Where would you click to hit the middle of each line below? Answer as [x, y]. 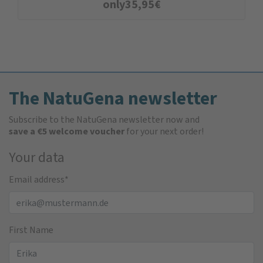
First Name [31, 230]
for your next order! [164, 131]
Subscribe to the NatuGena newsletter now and [104, 120]
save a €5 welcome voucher [67, 131]
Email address [37, 180]
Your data [37, 158]
